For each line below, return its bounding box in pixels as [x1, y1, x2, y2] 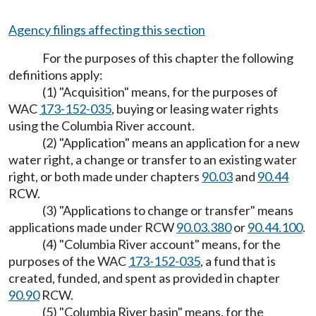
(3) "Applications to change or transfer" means [42, 202, 293, 218]
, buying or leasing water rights [111, 101, 279, 116]
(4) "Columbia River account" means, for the [42, 236, 281, 252]
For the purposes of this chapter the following [42, 50, 293, 66]
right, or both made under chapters [8, 169, 202, 184]
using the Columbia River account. [8, 118, 195, 133]
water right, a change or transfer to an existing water [8, 152, 297, 167]
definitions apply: [8, 67, 103, 83]
